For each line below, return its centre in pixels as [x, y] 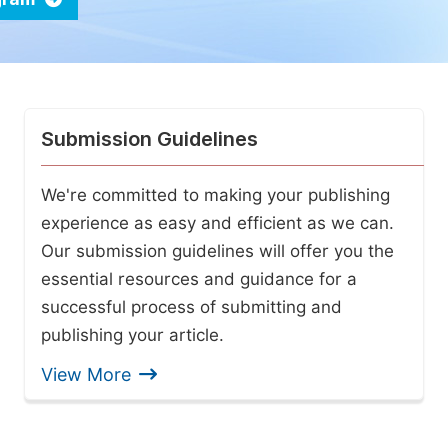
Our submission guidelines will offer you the [217, 251]
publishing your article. [132, 335]
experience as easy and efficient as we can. [217, 223]
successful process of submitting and [191, 307]
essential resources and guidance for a [199, 279]
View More [86, 374]
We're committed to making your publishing [215, 195]
